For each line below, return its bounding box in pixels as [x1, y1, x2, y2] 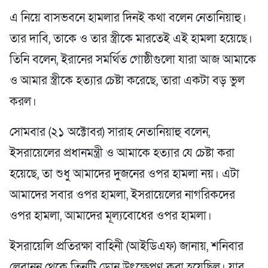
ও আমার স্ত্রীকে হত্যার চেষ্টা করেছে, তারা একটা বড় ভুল [10, 72, 245, 89]
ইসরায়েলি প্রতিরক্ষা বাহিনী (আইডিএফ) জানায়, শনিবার [10, 238, 243, 254]
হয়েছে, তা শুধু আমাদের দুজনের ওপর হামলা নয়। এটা [10, 166, 239, 182]
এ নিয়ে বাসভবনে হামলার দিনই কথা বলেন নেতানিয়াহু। [10, 10, 246, 26]
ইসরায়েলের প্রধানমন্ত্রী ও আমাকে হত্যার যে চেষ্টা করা [10, 145, 234, 161]
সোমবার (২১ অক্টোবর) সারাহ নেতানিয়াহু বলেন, [10, 124, 210, 140]
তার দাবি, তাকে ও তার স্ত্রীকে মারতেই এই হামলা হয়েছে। [10, 31, 252, 47]
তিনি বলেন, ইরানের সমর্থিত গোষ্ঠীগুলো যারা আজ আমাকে [10, 51, 256, 68]
